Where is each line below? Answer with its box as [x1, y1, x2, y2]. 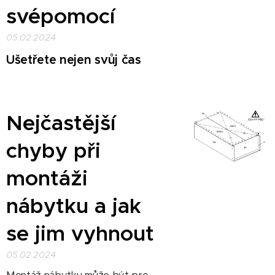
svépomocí [6, 3, 115, 29]
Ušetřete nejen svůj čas [6, 52, 141, 68]
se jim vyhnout [6, 220, 154, 247]
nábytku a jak [6, 193, 141, 219]
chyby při [6, 137, 101, 164]
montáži [6, 165, 88, 192]
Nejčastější [6, 110, 115, 136]
